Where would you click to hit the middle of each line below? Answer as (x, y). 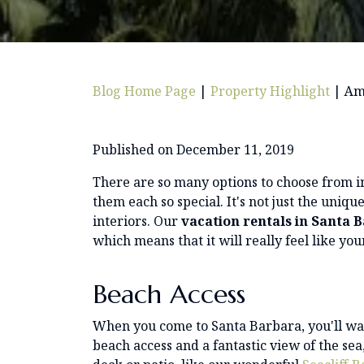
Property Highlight (270, 91)
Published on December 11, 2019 (193, 149)
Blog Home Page (144, 91)
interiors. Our (137, 221)
